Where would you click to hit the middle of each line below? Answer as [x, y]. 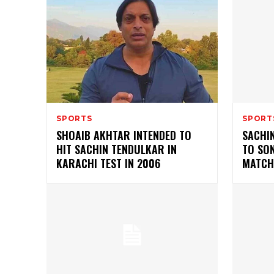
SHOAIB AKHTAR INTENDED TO [124, 135]
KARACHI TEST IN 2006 [108, 164]
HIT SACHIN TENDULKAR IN [117, 150]
